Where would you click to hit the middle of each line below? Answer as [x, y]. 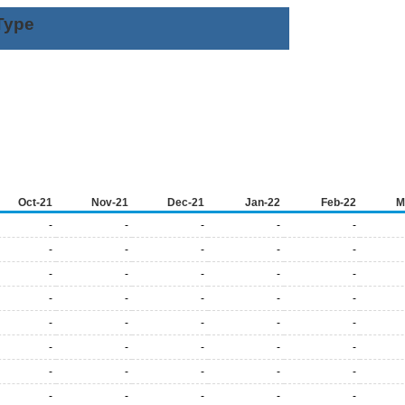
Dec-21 [186, 202]
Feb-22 [339, 202]
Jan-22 [263, 202]
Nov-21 [110, 202]
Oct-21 [35, 202]
